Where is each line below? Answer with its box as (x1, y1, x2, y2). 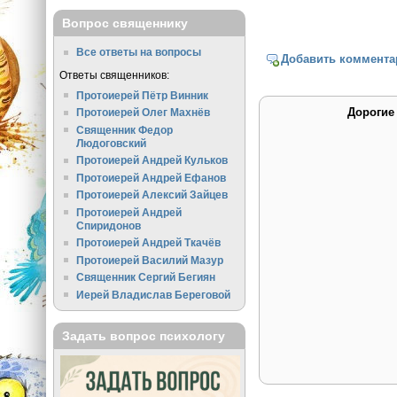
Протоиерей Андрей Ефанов (76, 171, 227, 183)
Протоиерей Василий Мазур (76, 253, 224, 266)
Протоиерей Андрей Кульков (76, 154, 229, 167)
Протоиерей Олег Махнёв (76, 106, 211, 119)
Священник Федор (76, 123, 174, 136)
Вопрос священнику (61, 16, 188, 31)
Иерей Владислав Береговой (76, 288, 231, 300)
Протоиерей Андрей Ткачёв (76, 237, 222, 249)
